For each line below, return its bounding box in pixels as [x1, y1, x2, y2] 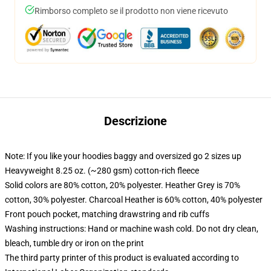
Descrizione [104, 114, 167, 128]
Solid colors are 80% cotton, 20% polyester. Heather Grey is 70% [5, 180, 240, 190]
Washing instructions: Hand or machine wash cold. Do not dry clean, [5, 224, 258, 233]
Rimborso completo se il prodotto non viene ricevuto [34, 6, 228, 16]
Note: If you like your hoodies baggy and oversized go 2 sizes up [5, 151, 241, 161]
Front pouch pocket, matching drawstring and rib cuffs [5, 209, 209, 219]
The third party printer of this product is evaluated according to [5, 253, 239, 263]
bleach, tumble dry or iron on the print [5, 238, 144, 248]
